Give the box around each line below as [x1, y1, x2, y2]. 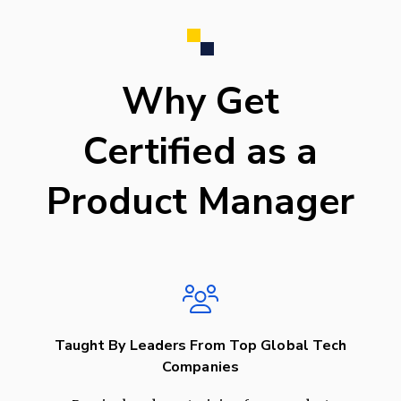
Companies [162, 357, 239, 378]
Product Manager [46, 176, 355, 228]
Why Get [121, 76, 280, 128]
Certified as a [82, 126, 319, 178]
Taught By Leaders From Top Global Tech [54, 336, 347, 356]
